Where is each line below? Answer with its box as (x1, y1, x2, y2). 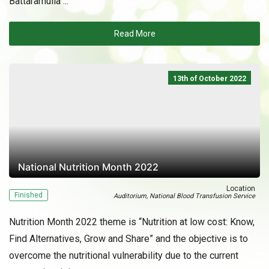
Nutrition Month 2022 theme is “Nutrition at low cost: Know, (9, 216, 255, 228)
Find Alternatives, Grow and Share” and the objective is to (9, 233, 248, 244)
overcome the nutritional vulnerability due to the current (9, 250, 238, 261)
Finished (14, 191, 43, 199)
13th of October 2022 (173, 74, 246, 83)
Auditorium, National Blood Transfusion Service (113, 192, 255, 200)
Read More (113, 29, 156, 38)
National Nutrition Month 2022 (18, 161, 159, 173)
